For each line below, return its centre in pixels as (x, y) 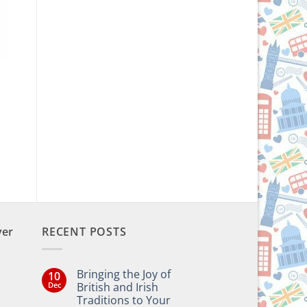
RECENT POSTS (84, 232)
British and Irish (118, 287)
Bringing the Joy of (124, 274)
